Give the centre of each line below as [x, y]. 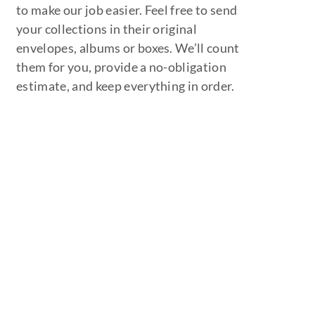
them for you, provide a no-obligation [121, 66]
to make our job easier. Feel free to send [127, 9]
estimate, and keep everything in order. [126, 85]
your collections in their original [107, 28]
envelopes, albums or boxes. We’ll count [128, 47]
